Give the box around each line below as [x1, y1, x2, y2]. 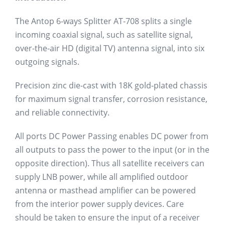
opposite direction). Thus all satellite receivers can [15, 158, 204, 169]
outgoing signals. [15, 56, 79, 67]
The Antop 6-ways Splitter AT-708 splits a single [15, 16, 192, 27]
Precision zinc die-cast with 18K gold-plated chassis [15, 80, 207, 91]
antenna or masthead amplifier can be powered [15, 185, 196, 196]
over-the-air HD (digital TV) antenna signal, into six [15, 43, 204, 54]
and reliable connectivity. [15, 107, 109, 118]
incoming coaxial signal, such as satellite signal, [15, 29, 193, 40]
